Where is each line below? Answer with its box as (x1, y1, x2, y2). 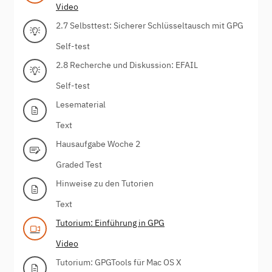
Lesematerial (56, 98, 106, 110)
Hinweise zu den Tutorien (56, 177, 154, 189)
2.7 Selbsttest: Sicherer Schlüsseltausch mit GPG (56, 19, 243, 31)
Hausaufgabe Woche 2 (56, 138, 140, 149)
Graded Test (56, 158, 102, 170)
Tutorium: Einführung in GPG (56, 217, 165, 228)
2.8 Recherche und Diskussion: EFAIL (56, 59, 198, 70)
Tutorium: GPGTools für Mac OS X (56, 256, 182, 268)
